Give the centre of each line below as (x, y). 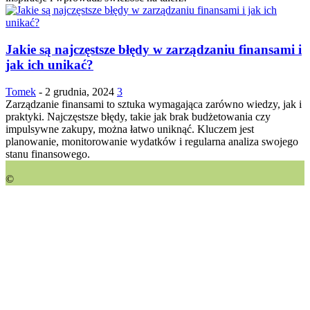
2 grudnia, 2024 (80, 91)
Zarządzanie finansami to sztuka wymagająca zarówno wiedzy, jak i (154, 104)
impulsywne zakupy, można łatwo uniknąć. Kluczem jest (130, 129)
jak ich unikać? (49, 65)
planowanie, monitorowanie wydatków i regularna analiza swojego (152, 141)
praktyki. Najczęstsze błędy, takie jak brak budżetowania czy (138, 116)
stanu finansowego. (48, 154)
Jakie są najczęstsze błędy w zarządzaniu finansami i (154, 50)
